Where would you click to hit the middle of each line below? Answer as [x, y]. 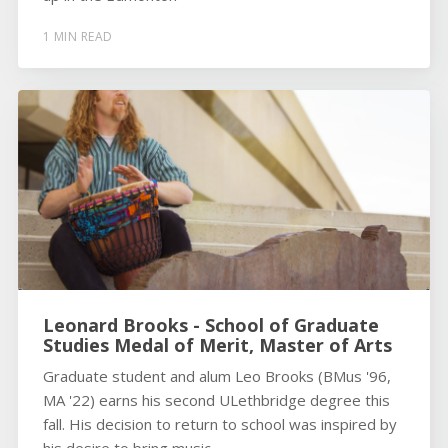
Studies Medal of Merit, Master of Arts [217, 345]
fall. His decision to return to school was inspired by [219, 424]
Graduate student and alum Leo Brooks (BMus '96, [216, 376]
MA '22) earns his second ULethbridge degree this [216, 400]
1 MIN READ [77, 36]
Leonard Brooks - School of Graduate [210, 325]
